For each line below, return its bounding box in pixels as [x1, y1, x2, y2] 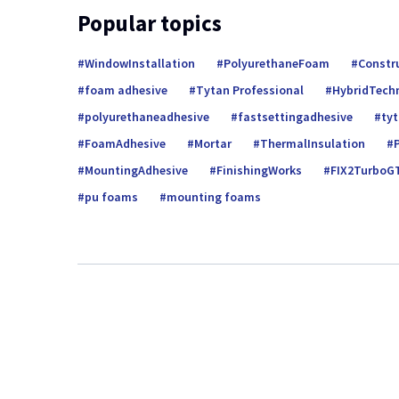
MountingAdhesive [85, 162, 188, 179]
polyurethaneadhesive [85, 109, 209, 126]
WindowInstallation [85, 55, 195, 72]
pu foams [85, 189, 138, 206]
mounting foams [167, 189, 261, 206]
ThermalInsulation [260, 135, 365, 152]
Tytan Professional [196, 82, 304, 99]
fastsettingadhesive [238, 109, 353, 126]
